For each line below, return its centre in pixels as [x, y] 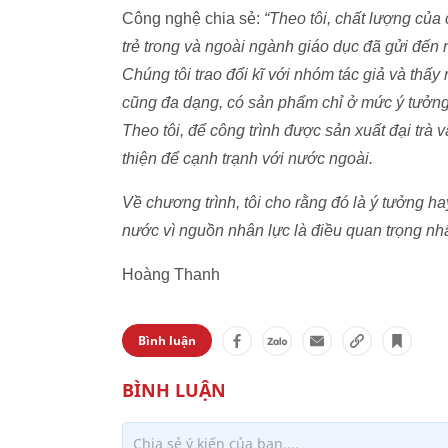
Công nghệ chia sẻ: [193, 18]
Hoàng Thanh [171, 274]
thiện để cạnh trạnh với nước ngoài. [247, 158]
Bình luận [167, 340]
